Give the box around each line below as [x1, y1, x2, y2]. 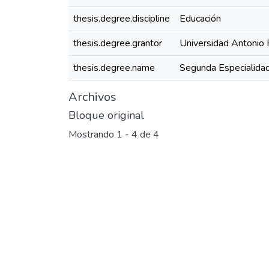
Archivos [68, 89, 116, 105]
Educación [180, 12, 221, 25]
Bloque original [68, 108, 144, 122]
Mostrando [68, 128, 116, 142]
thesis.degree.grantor [73, 37, 162, 50]
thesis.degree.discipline [73, 12, 170, 25]
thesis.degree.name [73, 61, 155, 74]
